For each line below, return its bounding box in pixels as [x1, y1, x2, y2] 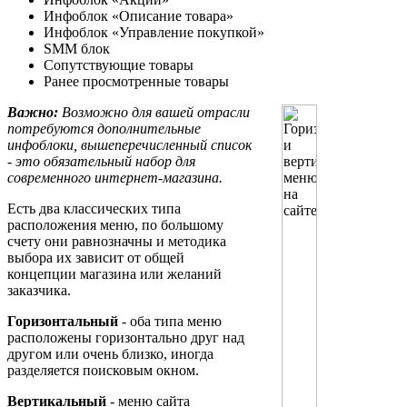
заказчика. [7, 283, 71, 299]
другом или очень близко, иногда [7, 346, 213, 362]
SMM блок [44, 41, 110, 57]
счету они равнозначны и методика [7, 233, 226, 250]
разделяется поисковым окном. [7, 362, 199, 379]
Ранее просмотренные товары [44, 74, 229, 90]
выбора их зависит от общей [7, 250, 184, 266]
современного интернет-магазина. [7, 170, 223, 186]
